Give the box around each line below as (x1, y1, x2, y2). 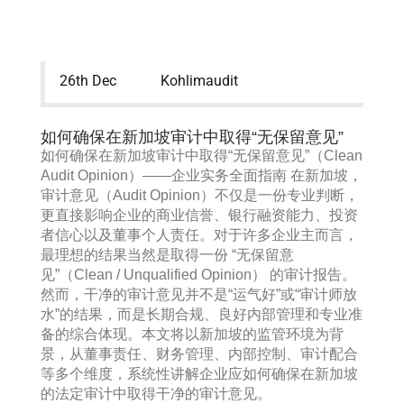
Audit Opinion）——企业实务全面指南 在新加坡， (41, 168, 363, 183)
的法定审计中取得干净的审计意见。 (41, 386, 271, 401)
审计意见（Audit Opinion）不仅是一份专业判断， (41, 188, 359, 203)
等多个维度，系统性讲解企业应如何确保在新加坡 (41, 366, 358, 381)
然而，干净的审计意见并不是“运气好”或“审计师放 (41, 287, 357, 302)
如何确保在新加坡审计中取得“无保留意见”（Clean (41, 148, 363, 163)
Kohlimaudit (161, 72, 239, 89)
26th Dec (60, 72, 116, 89)
